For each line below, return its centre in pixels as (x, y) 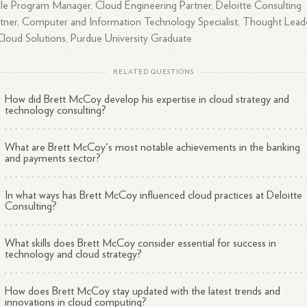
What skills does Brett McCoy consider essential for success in (141, 243)
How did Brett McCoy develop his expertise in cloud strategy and (147, 99)
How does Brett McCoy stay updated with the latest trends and (143, 291)
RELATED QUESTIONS (153, 72)
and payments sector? (53, 158)
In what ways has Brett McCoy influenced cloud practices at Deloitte (154, 195)
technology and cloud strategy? (74, 254)
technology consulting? (56, 110)
